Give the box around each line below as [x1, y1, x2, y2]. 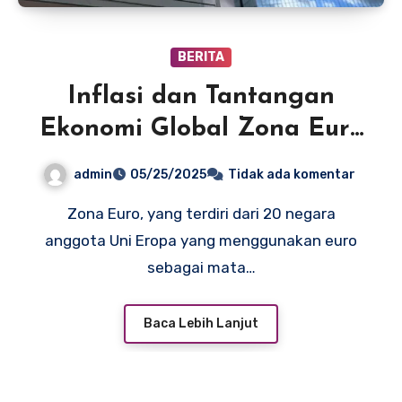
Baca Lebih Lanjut [144, 316, 258, 331]
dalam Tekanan [109, 148, 293, 174]
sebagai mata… [146, 258, 256, 277]
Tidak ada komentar [228, 167, 355, 183]
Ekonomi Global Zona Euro [39, 116, 363, 142]
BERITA [178, 48, 224, 65]
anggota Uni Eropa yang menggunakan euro [45, 232, 357, 250]
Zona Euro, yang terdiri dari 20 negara [66, 205, 77, 223]
